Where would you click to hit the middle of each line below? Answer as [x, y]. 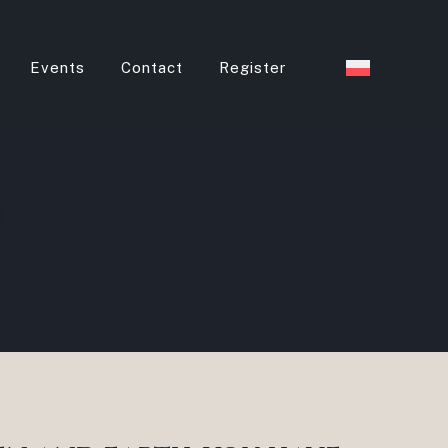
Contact [151, 67]
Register [252, 67]
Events [57, 67]
